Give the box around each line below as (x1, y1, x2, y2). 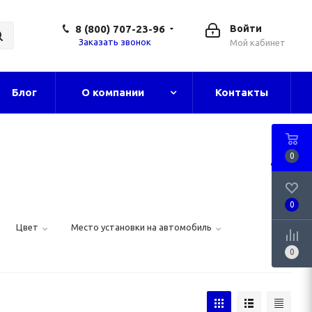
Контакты (215, 86, 268, 98)
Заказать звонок (79, 37, 151, 47)
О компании (81, 86, 144, 98)
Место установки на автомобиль (71, 222, 212, 232)
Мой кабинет (230, 38, 286, 47)
